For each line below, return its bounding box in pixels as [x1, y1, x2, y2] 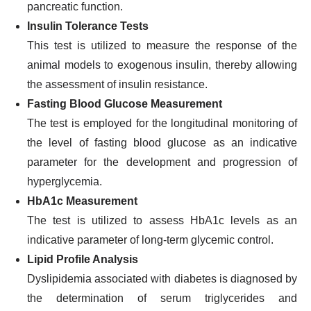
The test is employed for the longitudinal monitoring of [27, 117, 297, 129]
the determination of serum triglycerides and [27, 292, 297, 304]
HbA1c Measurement [27, 195, 137, 207]
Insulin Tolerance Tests [27, 20, 149, 32]
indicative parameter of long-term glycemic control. [27, 234, 274, 246]
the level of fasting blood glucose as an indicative [27, 137, 297, 149]
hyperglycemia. [27, 176, 102, 187]
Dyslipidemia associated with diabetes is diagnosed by [27, 273, 297, 285]
